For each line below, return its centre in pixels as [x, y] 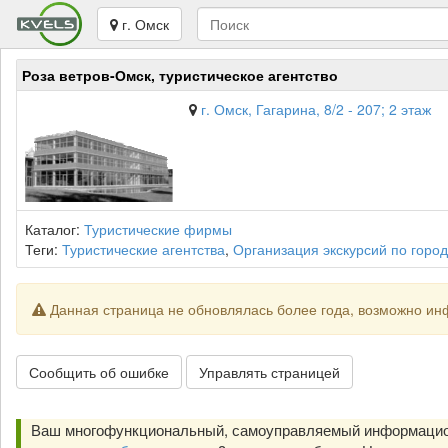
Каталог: [54, 229]
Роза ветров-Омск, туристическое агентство [180, 75]
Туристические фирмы [158, 229]
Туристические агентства [143, 249]
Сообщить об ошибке [99, 372]
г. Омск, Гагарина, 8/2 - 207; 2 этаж [316, 109]
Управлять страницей [269, 372]
